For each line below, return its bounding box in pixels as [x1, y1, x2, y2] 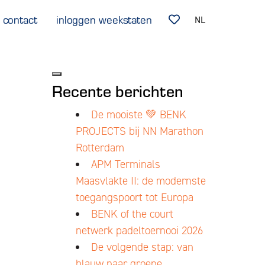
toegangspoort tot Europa [75, 190, 193, 205]
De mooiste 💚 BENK [91, 107, 186, 122]
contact [2, 11, 37, 27]
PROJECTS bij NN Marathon [75, 124, 203, 138]
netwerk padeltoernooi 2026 [75, 223, 203, 238]
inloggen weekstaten [56, 11, 152, 27]
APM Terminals [91, 157, 160, 172]
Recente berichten [51, 79, 183, 102]
